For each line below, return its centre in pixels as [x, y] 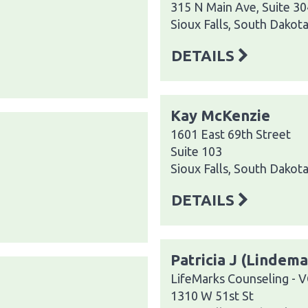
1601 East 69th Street [231, 134]
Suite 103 [196, 151]
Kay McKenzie [220, 115]
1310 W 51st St [212, 295]
